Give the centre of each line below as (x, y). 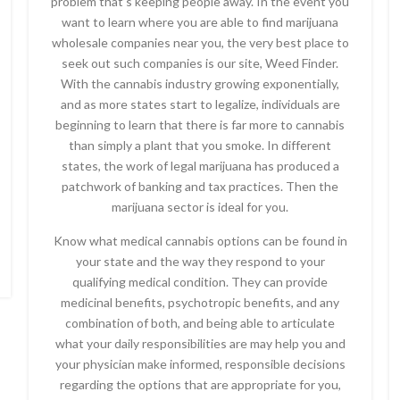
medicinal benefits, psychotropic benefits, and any (200, 302)
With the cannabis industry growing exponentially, (200, 83)
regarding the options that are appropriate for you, (200, 384)
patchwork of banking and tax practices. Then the (200, 186)
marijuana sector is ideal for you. (200, 207)
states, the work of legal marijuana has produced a (200, 166)
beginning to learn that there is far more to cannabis (200, 125)
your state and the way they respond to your (200, 261)
